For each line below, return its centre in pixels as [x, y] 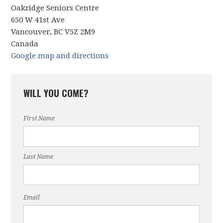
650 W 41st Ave [38, 20]
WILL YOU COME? [56, 93]
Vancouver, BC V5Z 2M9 [53, 32]
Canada [25, 44]
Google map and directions [60, 56]
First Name [39, 118]
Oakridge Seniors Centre [55, 8]
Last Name [39, 157]
